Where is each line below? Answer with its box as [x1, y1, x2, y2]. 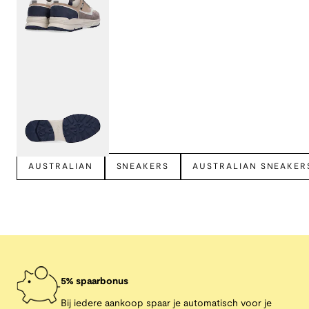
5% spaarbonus [61, 277, 128, 287]
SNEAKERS [116, 163, 170, 171]
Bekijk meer [17, 119, 81, 139]
